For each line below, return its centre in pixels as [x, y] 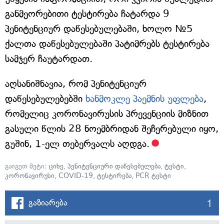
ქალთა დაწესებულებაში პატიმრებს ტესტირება [107, 44]
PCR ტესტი [153, 176]
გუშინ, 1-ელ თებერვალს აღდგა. [77, 144]
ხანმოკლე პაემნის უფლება [144, 99]
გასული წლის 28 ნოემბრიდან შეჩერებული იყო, [112, 129]
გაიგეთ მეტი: [27, 166]
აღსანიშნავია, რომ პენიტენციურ [76, 84]
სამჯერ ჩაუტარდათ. [49, 59]
